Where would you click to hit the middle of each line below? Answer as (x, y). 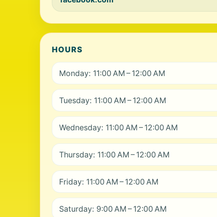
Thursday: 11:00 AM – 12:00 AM (114, 155)
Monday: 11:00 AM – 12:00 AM (112, 73)
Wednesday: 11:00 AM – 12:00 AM (118, 127)
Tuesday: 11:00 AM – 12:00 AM (113, 100)
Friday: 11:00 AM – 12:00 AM (109, 182)
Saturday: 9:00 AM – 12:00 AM (113, 209)
